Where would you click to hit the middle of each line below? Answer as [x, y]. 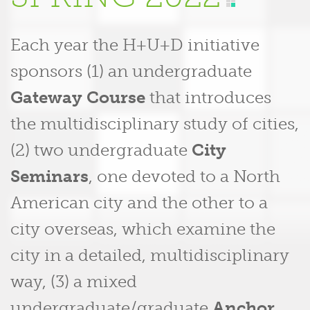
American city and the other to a [139, 202]
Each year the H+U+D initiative [135, 45]
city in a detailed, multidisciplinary [150, 255]
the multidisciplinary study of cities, [155, 124]
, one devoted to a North [184, 176]
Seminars [49, 176]
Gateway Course [78, 97]
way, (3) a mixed [74, 281]
